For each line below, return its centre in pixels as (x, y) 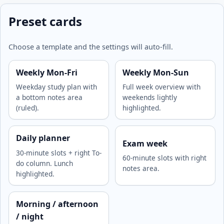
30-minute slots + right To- (58, 152)
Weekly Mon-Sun (155, 72)
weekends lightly (149, 97)
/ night (29, 216)
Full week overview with (161, 87)
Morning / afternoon (57, 204)
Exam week (145, 143)
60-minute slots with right (164, 158)
